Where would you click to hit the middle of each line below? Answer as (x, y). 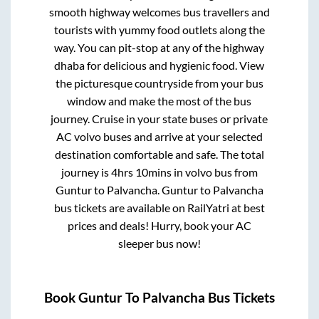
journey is (86, 172)
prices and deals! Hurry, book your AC (159, 226)
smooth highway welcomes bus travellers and (159, 12)
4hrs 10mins (141, 172)
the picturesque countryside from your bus (159, 83)
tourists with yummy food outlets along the (159, 30)
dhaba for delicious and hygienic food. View (159, 66)
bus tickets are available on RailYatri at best (159, 208)
